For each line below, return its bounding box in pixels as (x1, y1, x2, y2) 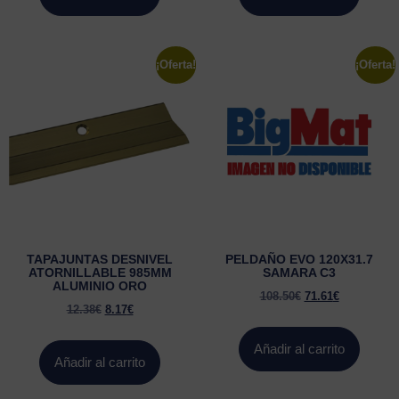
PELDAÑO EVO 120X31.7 (225, 252, 373, 267)
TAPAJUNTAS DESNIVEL (27, 252, 173, 267)
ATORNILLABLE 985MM (28, 265, 172, 281)
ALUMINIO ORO (53, 279, 147, 294)
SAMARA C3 (263, 265, 336, 281)
